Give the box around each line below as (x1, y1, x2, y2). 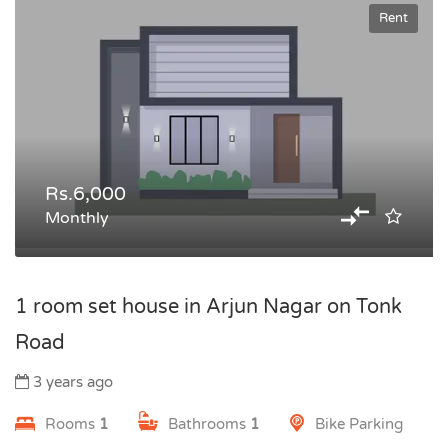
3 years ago (29, 373, 113, 391)
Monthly (45, 208, 109, 228)
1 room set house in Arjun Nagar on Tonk (15, 295, 402, 319)
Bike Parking (315, 415, 403, 433)
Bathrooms (168, 415, 250, 433)
